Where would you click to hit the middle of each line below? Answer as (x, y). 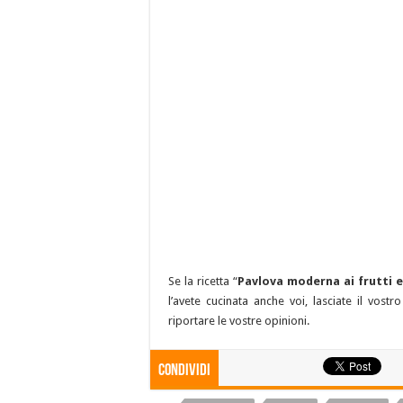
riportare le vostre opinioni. (239, 320)
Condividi (184, 371)
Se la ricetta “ (203, 281)
